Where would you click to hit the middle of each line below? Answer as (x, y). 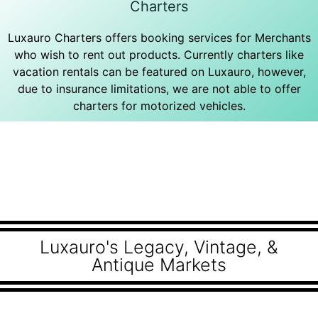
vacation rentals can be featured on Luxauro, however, (159, 72)
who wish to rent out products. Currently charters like (159, 55)
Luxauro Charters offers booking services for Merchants (159, 38)
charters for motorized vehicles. (159, 106)
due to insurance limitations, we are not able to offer (159, 89)
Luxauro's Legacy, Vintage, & (159, 247)
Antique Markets (159, 265)
